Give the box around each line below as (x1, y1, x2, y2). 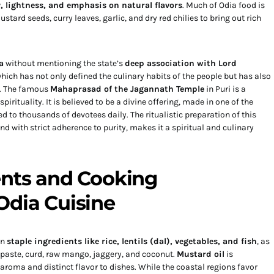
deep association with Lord (125, 58, 237, 68)
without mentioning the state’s (4, 58, 125, 68)
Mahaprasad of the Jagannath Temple (50, 84, 204, 94)
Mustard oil (177, 249, 224, 259)
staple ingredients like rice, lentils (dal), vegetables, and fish (7, 236, 257, 246)
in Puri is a (204, 84, 246, 94)
